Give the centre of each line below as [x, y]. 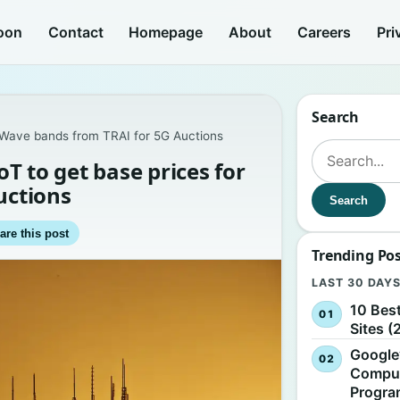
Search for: [348, 149]
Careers [324, 32]
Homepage [166, 32]
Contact [75, 32]
